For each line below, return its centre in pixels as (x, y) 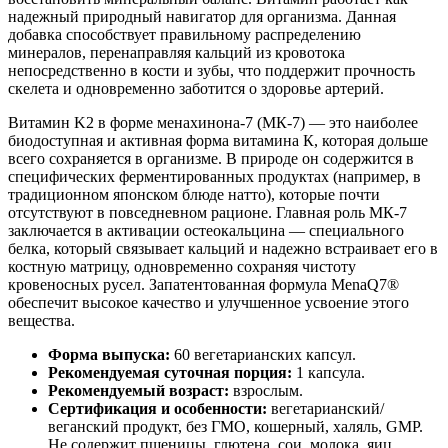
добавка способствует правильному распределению (184, 34)
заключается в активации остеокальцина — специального (206, 230)
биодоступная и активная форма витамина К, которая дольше (218, 140)
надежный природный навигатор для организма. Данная (202, 16)
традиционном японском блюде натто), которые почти (194, 194)
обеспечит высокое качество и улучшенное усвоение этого (208, 302)
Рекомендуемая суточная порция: (170, 372)
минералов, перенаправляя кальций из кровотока (176, 52)
